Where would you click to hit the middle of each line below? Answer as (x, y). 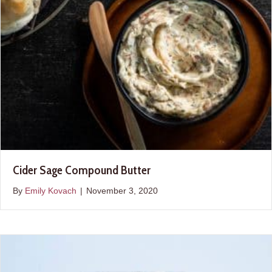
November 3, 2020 (122, 190)
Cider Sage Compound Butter (82, 170)
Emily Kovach (51, 190)
